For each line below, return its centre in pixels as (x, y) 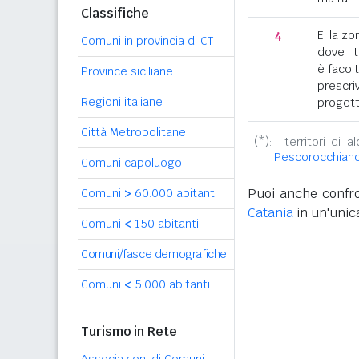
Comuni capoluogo (131, 163)
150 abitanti (165, 224)
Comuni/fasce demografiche (154, 254)
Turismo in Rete (129, 331)
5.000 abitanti (171, 284)
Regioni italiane (122, 102)
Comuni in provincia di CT (147, 41)
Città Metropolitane (133, 132)
